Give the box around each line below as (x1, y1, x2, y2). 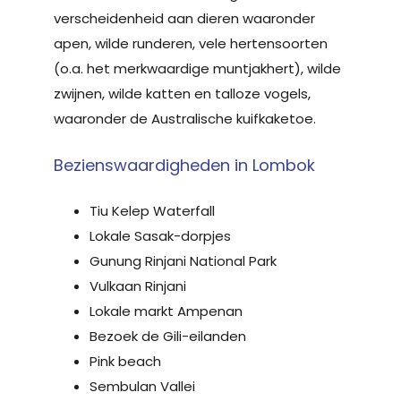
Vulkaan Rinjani (90, 277, 186, 295)
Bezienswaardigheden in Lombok (54, 154, 315, 176)
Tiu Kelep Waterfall (90, 201, 215, 220)
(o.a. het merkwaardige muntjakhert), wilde (54, 59, 341, 78)
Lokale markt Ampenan (90, 302, 243, 320)
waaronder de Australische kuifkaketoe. (54, 109, 316, 128)
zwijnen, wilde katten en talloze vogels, (54, 84, 311, 103)
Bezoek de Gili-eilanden (90, 327, 246, 346)
